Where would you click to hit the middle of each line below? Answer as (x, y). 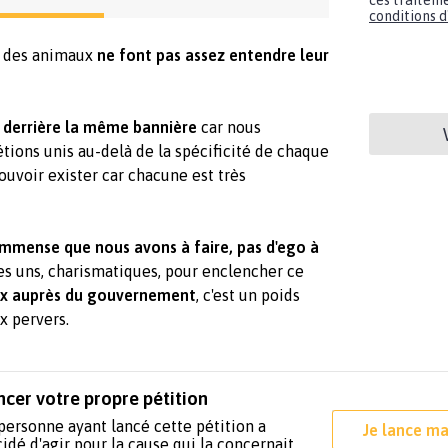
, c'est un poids (248, 295)
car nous (229, 127)
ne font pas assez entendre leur (213, 55)
